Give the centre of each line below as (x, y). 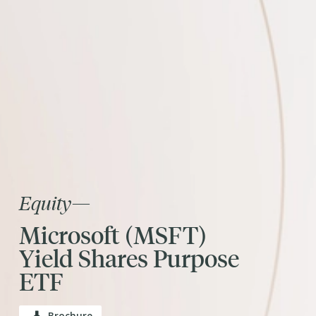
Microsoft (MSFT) (113, 234)
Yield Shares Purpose (129, 257)
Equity (45, 202)
